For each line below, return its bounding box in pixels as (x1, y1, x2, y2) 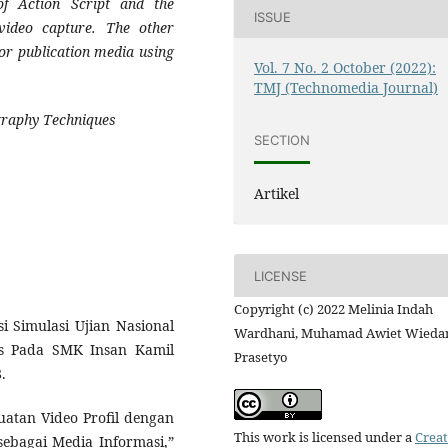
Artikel (254, 184, 300, 204)
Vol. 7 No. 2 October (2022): (254, 58, 437, 78)
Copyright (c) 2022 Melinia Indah (234, 300, 433, 319)
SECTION (254, 131, 311, 148)
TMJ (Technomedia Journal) (254, 78, 439, 98)
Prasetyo (234, 348, 288, 367)
